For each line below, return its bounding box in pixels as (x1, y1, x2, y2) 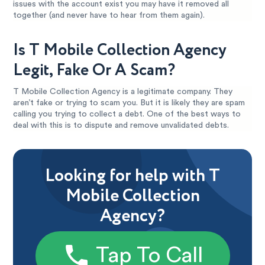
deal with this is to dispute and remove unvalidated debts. (13, 121, 230, 130)
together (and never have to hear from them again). (13, 11, 205, 20)
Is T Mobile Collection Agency (13, 38, 227, 62)
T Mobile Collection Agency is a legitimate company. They (13, 87, 233, 96)
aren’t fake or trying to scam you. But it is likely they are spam (13, 98, 245, 107)
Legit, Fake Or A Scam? (13, 58, 176, 82)
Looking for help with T (45, 163, 220, 189)
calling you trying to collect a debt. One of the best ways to (13, 109, 241, 118)
